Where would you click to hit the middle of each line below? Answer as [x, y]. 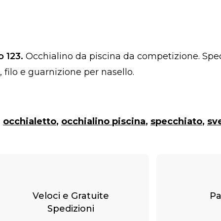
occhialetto [30, 121]
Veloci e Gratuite [71, 196]
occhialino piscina [103, 121]
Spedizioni [71, 208]
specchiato [176, 121]
